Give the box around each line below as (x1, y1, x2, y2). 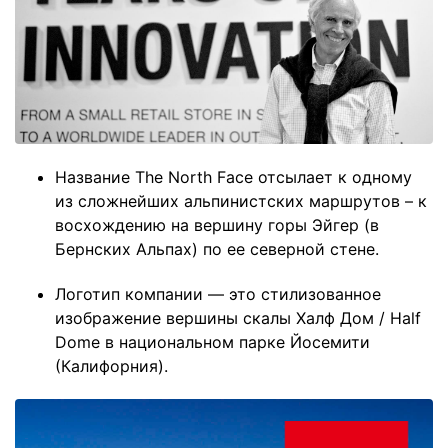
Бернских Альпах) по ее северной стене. (55, 239, 379, 260)
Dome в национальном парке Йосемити (55, 331, 370, 352)
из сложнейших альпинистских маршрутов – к (55, 191, 427, 212)
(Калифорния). (55, 355, 168, 376)
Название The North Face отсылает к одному (55, 167, 412, 188)
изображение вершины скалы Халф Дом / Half (55, 307, 421, 328)
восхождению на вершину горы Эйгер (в (55, 215, 379, 236)
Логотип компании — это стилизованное (55, 283, 381, 304)
